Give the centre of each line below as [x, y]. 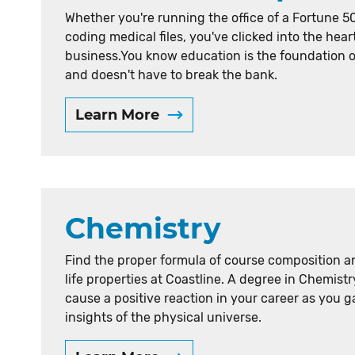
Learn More [117, 115]
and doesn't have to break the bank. [171, 75]
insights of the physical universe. [163, 317]
